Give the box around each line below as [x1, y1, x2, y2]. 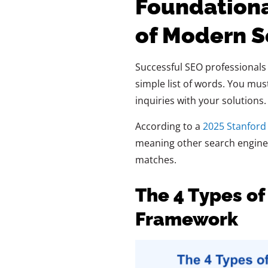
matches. [135, 153, 176, 166]
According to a [135, 119, 203, 133]
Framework [135, 208, 238, 230]
